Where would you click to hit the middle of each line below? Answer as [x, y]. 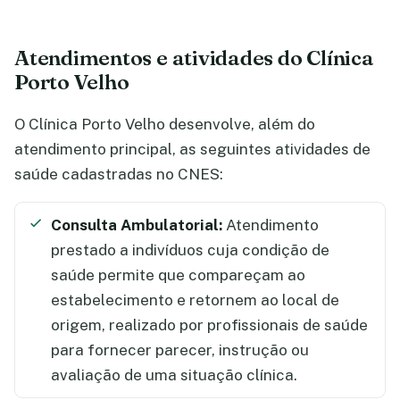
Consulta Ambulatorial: [137, 225]
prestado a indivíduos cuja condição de [190, 250]
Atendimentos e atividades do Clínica [194, 58]
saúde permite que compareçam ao [178, 275]
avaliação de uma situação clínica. [174, 375]
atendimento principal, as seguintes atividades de [192, 149]
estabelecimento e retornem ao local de [195, 300]
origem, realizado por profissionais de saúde [209, 325]
